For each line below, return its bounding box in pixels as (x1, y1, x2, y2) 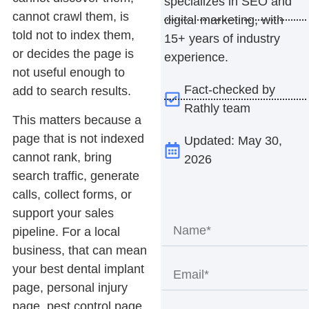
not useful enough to (12, 66, 125, 80)
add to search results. (12, 84, 131, 99)
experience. (163, 50, 228, 64)
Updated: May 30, (183, 133, 282, 148)
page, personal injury (12, 280, 128, 295)
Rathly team (183, 101, 250, 115)
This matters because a (12, 112, 141, 127)
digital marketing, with (163, 12, 283, 27)
